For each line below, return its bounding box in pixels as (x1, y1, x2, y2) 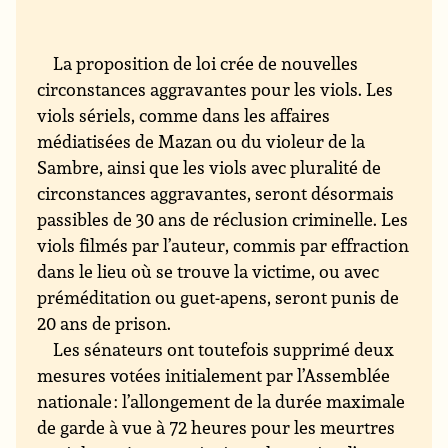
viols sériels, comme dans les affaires (37, 103, 331, 128)
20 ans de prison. (37, 311, 172, 336)
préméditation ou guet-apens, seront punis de (37, 285, 400, 310)
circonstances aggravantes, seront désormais (37, 181, 395, 206)
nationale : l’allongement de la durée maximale (37, 389, 406, 414)
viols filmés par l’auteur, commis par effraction (37, 233, 410, 258)
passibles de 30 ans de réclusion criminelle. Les (37, 207, 409, 232)
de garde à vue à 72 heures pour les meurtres (37, 415, 396, 440)
